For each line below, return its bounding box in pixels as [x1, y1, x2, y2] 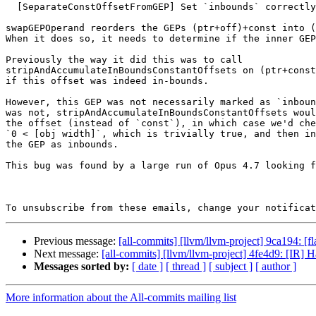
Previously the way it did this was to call [6, 54, 243, 66]
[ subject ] [209, 260, 253, 273]
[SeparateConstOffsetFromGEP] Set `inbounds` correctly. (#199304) [6, 1, 17, 13]
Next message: [34, 248, 102, 260]
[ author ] [255, 260, 296, 273]
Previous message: [34, 235, 119, 248]
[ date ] [132, 260, 163, 273]
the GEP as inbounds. [6, 139, 119, 150]
